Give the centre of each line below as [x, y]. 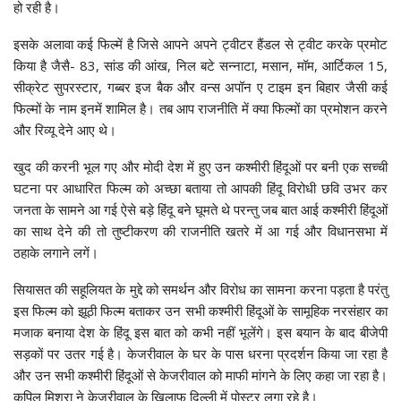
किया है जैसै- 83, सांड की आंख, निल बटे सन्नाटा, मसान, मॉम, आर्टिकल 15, [200, 65]
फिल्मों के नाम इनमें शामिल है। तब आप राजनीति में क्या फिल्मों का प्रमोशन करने [200, 108]
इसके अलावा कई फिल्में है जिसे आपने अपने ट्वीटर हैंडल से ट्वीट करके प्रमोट [200, 43]
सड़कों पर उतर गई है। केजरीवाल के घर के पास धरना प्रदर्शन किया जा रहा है [200, 353]
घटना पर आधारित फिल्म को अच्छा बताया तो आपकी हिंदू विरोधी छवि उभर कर [200, 188]
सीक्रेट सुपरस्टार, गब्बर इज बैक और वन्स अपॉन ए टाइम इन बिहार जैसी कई [200, 86]
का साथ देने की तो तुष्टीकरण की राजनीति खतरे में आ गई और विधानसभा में [200, 230]
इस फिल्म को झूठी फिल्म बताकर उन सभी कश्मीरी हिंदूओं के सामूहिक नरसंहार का [200, 310]
